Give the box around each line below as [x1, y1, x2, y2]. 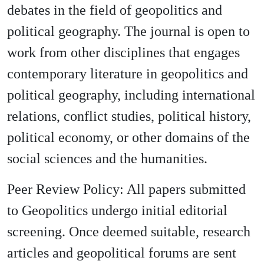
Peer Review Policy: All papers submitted [7, 181, 246, 197]
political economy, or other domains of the [7, 130, 250, 145]
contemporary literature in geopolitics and [7, 66, 248, 81]
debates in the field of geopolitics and [7, 2, 222, 18]
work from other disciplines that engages [7, 45, 240, 60]
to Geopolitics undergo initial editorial [7, 203, 227, 218]
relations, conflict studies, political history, [7, 108, 251, 124]
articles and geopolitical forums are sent [7, 245, 236, 260]
